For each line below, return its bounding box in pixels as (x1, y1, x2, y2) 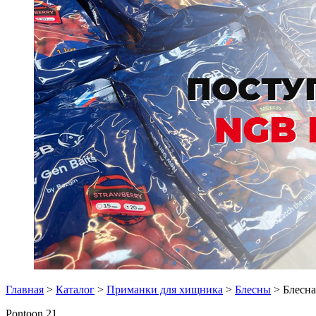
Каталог (56, 284, 95, 296)
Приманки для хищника (107, 284, 223, 296)
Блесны (235, 284, 271, 296)
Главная (6, 284, 44, 296)
